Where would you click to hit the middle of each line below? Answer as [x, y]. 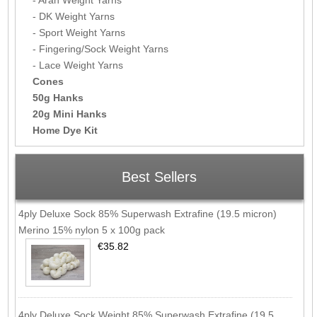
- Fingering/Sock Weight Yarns [100, 48]
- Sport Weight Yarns [79, 32]
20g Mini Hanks [69, 114]
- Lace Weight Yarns [77, 65]
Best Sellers [160, 177]
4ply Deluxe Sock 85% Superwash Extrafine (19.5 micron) [147, 214]
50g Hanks [58, 97]
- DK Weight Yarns [73, 16]
